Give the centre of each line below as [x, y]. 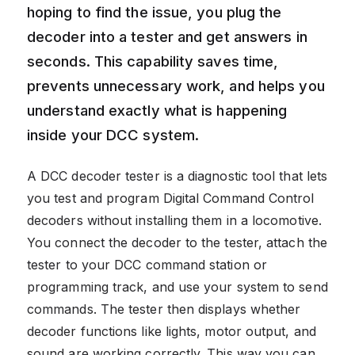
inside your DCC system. [113, 134]
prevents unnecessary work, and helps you [176, 85]
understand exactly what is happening [157, 110]
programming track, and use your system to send [177, 286]
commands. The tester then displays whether [164, 309]
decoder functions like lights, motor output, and [172, 331]
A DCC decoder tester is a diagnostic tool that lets [177, 176]
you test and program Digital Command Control [171, 198]
